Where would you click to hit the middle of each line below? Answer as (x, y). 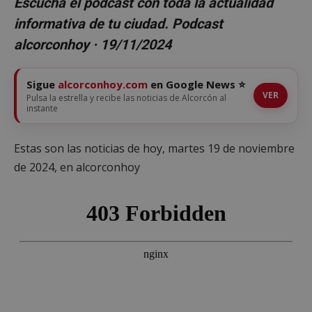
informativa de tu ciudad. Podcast (118, 23)
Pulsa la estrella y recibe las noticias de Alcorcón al (126, 97)
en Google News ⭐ (197, 84)
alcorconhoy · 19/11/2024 (93, 44)
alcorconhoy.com (103, 84)
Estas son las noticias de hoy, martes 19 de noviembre (154, 148)
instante (42, 108)
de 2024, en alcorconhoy (77, 167)
